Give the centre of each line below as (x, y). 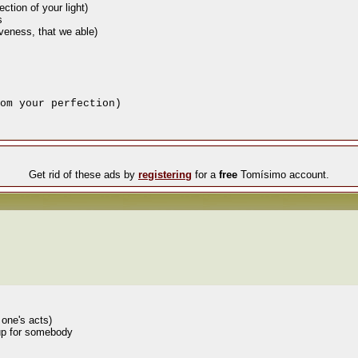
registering (165, 175)
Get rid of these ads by (84, 175)
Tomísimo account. (283, 175)
